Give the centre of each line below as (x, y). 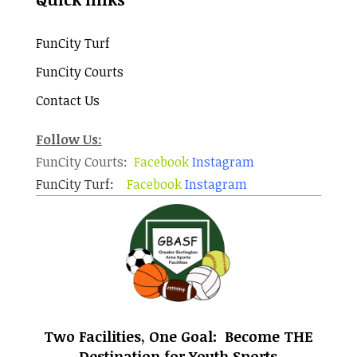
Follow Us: (69, 139)
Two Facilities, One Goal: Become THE (178, 336)
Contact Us (67, 100)
